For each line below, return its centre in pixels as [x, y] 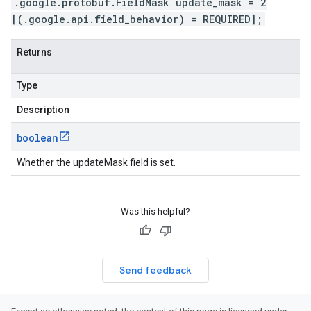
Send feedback [155, 270]
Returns [34, 52]
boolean [37, 138]
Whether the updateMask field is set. [96, 162]
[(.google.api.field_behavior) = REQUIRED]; [137, 19]
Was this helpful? [155, 211]
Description [43, 110]
